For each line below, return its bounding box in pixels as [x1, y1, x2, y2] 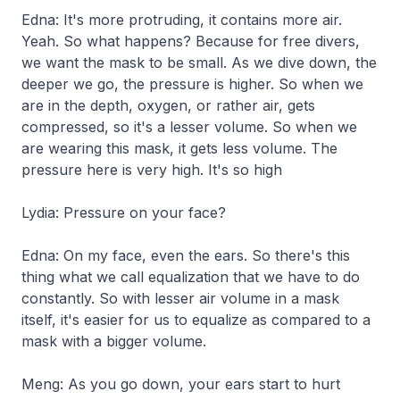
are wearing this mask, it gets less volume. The [21, 138, 337, 157]
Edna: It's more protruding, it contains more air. [21, 10, 342, 29]
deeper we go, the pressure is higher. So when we [21, 74, 363, 93]
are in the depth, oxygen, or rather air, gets [21, 96, 315, 114]
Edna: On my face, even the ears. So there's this [21, 246, 350, 264]
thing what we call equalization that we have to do [21, 267, 360, 286]
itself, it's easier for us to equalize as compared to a [21, 310, 371, 329]
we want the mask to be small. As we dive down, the [21, 53, 377, 71]
